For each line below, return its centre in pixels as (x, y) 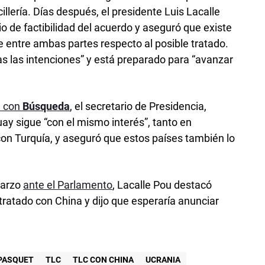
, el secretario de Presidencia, (138, 106)
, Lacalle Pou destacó (162, 185)
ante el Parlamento (68, 185)
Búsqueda (46, 106)
